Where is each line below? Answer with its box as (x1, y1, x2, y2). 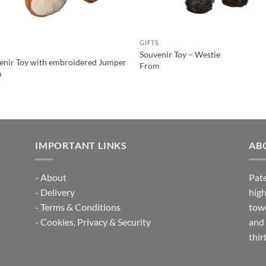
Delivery (40, 186, 75, 198)
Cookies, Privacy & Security (40, 216, 151, 228)
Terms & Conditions (40, 201, 121, 213)
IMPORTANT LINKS (35, 139, 127, 151)
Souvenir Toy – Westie (140, 49, 221, 59)
